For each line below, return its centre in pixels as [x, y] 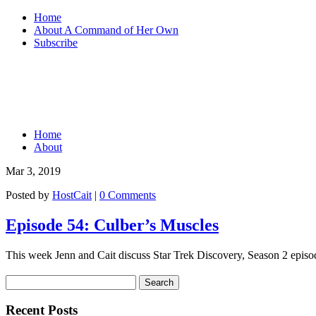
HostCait [72, 195]
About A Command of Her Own [106, 30]
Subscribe [56, 43]
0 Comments [128, 195]
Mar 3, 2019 [33, 171]
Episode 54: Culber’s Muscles [112, 225]
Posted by [29, 195]
